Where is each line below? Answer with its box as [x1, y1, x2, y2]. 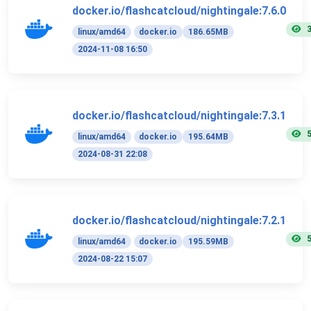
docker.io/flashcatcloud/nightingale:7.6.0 [72, 3, 286, 17]
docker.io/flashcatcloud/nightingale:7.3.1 [72, 108, 286, 122]
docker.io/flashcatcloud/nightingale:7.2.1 [72, 213, 286, 227]
